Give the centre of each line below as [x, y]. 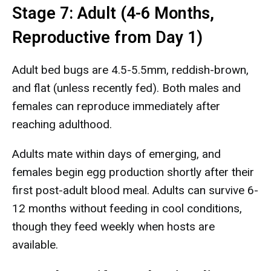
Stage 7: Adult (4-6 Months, [113, 13]
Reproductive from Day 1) [107, 38]
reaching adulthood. [62, 124]
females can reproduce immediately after [116, 106]
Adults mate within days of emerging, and [116, 154]
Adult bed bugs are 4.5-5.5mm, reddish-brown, [130, 70]
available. [35, 245]
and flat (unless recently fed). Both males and [126, 88]
